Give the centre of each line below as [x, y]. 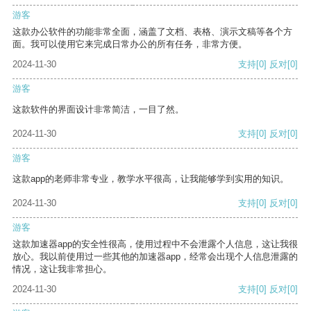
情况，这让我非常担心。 [62, 269]
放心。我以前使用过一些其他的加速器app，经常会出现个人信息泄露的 [155, 257]
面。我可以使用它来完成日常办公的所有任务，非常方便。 [130, 44]
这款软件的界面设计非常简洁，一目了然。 [98, 110]
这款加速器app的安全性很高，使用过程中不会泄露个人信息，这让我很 [155, 244]
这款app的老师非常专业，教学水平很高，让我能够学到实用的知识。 [151, 179]
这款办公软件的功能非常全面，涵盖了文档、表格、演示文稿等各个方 [152, 32]
